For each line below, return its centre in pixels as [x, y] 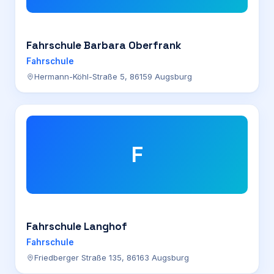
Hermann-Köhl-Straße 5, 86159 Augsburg [113, 76]
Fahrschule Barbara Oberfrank [104, 45]
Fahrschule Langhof [77, 226]
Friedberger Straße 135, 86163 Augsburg [112, 257]
